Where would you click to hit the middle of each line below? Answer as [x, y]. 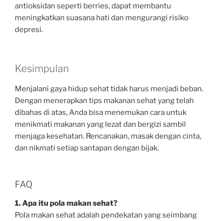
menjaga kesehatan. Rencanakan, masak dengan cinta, [108, 136]
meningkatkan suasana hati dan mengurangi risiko [102, 18]
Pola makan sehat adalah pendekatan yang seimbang [106, 215]
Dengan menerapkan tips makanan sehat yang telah [104, 100]
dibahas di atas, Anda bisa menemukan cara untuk [101, 112]
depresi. [29, 30]
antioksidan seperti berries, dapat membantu [93, 6]
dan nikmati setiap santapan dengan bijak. [87, 148]
